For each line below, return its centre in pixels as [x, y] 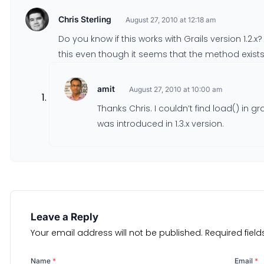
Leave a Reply [65, 217]
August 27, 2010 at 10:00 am [176, 89]
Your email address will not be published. [117, 233]
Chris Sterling [85, 19]
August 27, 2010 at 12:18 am [171, 20]
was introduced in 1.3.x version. [161, 124]
